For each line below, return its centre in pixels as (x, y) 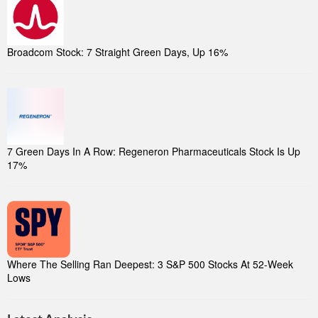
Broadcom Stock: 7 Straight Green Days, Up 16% (117, 52)
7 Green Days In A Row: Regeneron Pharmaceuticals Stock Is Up (154, 151)
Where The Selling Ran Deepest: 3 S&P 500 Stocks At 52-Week (150, 264)
